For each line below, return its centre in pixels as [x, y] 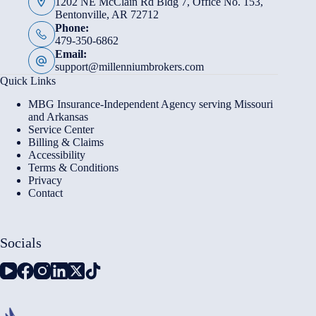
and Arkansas [58, 116]
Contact [45, 193]
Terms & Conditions [73, 167]
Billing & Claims [66, 142]
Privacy [45, 180]
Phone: [72, 28]
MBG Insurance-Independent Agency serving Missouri [151, 104]
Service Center [61, 129]
